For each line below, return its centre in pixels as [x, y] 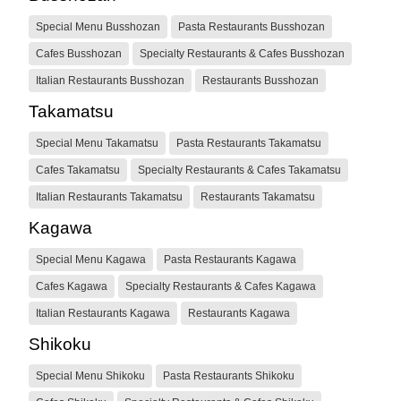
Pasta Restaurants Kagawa [230, 259]
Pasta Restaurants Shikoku [229, 375]
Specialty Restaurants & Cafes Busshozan [242, 53]
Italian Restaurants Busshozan [110, 80]
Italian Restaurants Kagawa [103, 313]
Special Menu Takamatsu [97, 143]
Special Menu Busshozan [98, 26]
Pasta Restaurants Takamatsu [249, 143]
